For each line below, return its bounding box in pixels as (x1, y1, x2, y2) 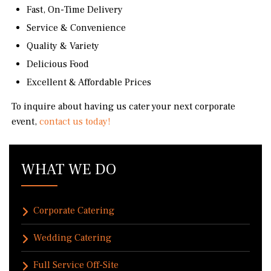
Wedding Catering (33, 232, 111, 244)
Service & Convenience (27, 22, 129, 34)
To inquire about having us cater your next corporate (11, 100, 236, 113)
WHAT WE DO (21, 160, 116, 180)
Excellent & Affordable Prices (27, 76, 152, 89)
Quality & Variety (27, 40, 100, 53)
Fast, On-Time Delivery (27, 4, 123, 16)
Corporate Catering (33, 204, 114, 217)
